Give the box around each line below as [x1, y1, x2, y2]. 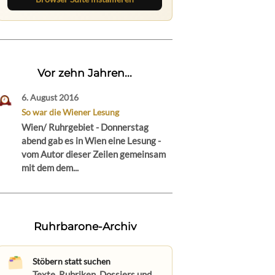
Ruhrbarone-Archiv [33, 220, 136, 233]
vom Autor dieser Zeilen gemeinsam [21, 149, 166, 160]
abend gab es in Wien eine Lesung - [21, 135, 161, 147]
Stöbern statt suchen [33, 255, 111, 266]
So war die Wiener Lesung [21, 106, 120, 117]
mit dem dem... [21, 162, 79, 174]
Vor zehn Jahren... [37, 66, 133, 80]
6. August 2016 [21, 92, 79, 103]
